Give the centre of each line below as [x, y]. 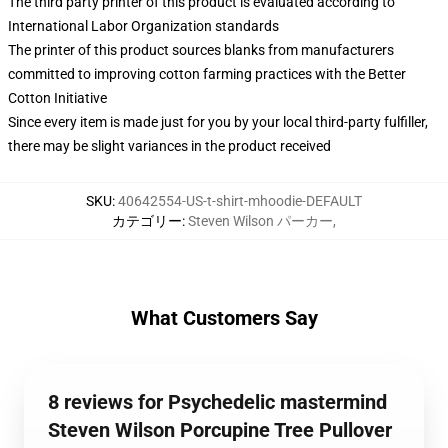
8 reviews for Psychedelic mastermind [217, 402]
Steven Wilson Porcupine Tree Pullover [220, 430]
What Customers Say [224, 318]
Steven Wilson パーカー [260, 221]
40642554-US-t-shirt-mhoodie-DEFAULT [240, 201]
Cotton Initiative [57, 98]
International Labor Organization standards [143, 26]
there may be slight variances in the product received [169, 146]
